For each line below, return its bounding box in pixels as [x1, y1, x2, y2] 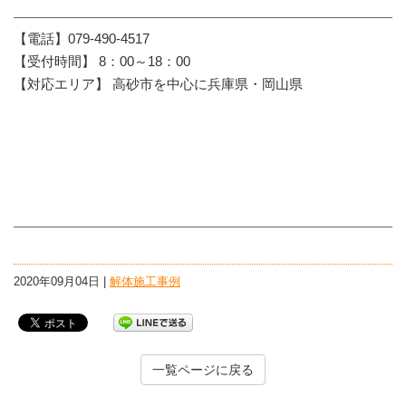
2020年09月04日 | [14, 274, 110, 288]
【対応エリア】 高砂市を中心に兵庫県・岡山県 [14, 75, 303, 92]
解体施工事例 [110, 274, 180, 288]
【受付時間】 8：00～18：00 [14, 53, 190, 69]
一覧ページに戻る [152, 362, 254, 377]
